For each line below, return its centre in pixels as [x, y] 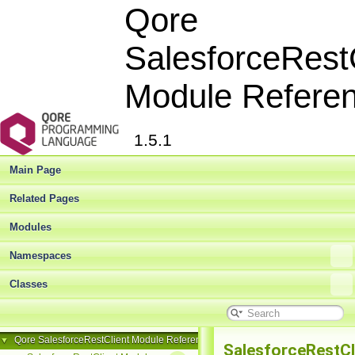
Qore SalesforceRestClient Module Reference [113, 340]
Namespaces [40, 256]
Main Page [35, 170]
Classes [29, 284]
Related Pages [44, 198]
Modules [31, 227]
